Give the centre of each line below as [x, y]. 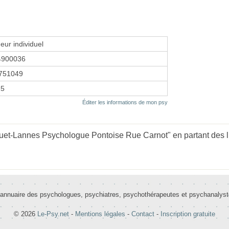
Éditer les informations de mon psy [125, 102]
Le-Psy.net [53, 214]
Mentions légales [100, 214]
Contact [143, 214]
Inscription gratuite [188, 214]
